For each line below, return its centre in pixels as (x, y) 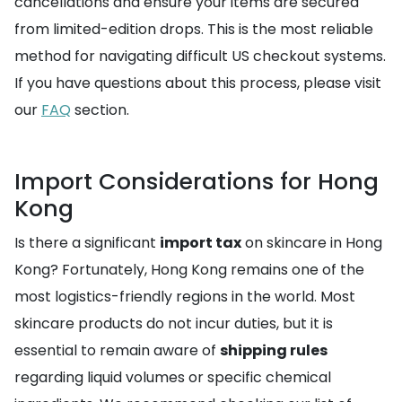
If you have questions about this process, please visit (198, 83)
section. (100, 110)
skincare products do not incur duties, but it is (174, 323)
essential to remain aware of (117, 350)
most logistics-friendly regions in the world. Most (185, 297)
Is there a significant (87, 243)
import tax (201, 243)
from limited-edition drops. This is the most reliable (194, 29)
